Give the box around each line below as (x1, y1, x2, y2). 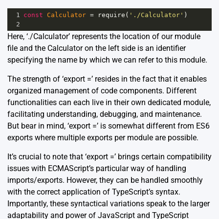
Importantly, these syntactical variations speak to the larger (7, 199, 210, 209)
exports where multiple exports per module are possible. (7, 133, 198, 143)
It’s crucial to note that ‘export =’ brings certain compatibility (7, 152, 212, 162)
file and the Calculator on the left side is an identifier (7, 44, 186, 53)
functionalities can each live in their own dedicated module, (7, 98, 211, 108)
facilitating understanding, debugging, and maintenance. (7, 109, 202, 119)
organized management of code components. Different (7, 86, 197, 96)
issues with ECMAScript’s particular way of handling (7, 164, 186, 174)
